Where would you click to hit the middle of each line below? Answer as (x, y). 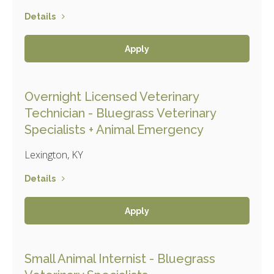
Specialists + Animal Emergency (114, 129)
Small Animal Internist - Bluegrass (120, 258)
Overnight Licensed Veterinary (112, 96)
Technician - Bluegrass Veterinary (120, 113)
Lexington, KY (54, 154)
